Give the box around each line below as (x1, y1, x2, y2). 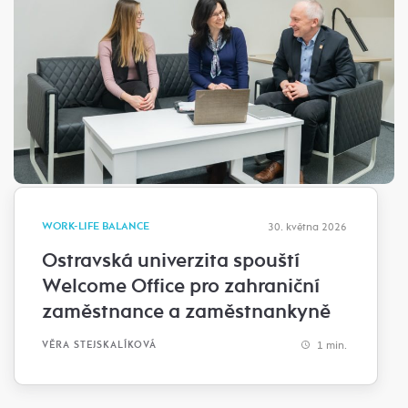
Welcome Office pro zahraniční (42, 272, 320, 299)
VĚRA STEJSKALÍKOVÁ (42, 339, 157, 352)
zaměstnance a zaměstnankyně (42, 298, 331, 324)
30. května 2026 (268, 219, 347, 233)
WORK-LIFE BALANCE (42, 219, 149, 233)
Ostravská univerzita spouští (42, 247, 300, 273)
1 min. (314, 338, 347, 352)
